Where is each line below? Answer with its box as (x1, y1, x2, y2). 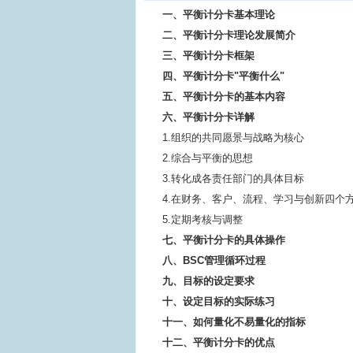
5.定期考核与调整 (162, 214, 243, 225)
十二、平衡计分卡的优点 (162, 336, 276, 348)
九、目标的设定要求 (162, 275, 255, 287)
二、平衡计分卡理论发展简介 (162, 29, 296, 41)
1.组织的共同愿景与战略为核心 (162, 132, 305, 143)
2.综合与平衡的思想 (162, 152, 254, 164)
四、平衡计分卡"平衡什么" (162, 70, 285, 82)
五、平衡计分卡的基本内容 (162, 91, 286, 102)
